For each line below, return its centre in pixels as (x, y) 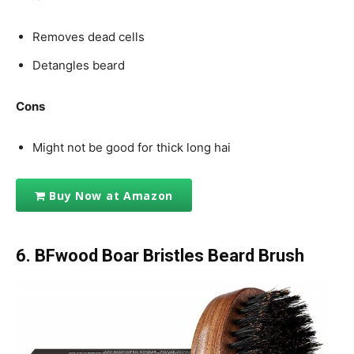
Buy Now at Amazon (111, 195)
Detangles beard (79, 66)
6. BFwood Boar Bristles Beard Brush (160, 256)
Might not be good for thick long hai (132, 148)
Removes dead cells (88, 37)
